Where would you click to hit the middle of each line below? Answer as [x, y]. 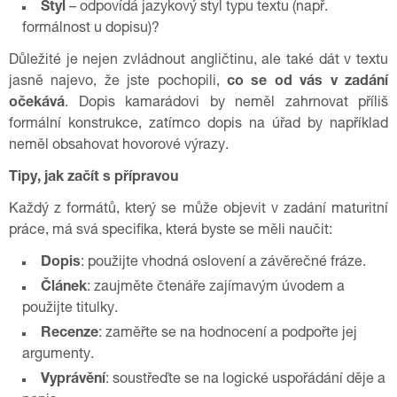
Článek [64, 288]
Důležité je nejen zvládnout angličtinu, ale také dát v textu [198, 61]
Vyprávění [73, 380]
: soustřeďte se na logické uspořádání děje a [245, 380]
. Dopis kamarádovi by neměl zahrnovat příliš [226, 104]
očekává [37, 104]
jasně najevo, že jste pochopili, [118, 82]
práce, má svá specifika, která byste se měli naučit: [171, 231]
